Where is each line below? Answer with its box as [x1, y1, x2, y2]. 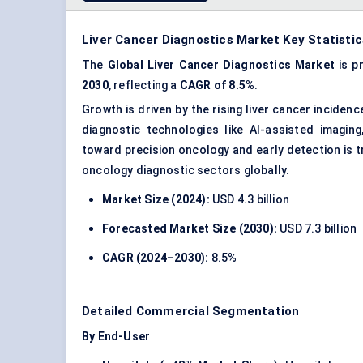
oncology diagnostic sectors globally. [82, 164, 290, 177]
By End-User [82, 330, 151, 344]
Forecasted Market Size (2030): [102, 222, 277, 236]
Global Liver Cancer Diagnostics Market [107, 58, 340, 72]
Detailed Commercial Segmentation [82, 304, 300, 319]
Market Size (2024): [102, 193, 210, 207]
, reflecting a [108, 79, 180, 92]
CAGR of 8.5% [179, 79, 255, 92]
